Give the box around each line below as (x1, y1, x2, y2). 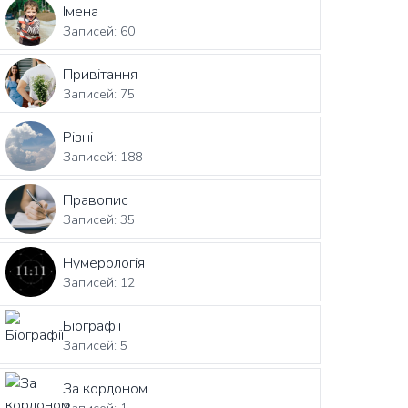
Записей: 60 (63, 22, 136, 40)
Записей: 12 (63, 273, 136, 291)
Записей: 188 (63, 148, 143, 166)
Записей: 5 (63, 336, 128, 354)
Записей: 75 (63, 85, 136, 103)
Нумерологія (63, 252, 146, 273)
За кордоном (63, 378, 148, 399)
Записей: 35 (63, 210, 136, 229)
